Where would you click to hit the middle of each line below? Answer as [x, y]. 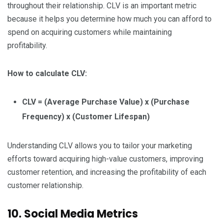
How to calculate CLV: [47, 73]
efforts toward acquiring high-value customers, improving [105, 159]
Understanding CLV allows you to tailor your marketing [100, 145]
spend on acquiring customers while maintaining [90, 32]
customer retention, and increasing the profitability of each [107, 172]
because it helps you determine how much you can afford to [110, 19]
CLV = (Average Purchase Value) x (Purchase [106, 102]
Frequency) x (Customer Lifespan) [86, 116]
